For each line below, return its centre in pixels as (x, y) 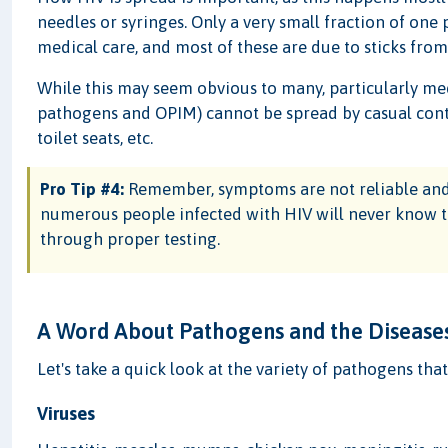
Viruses (66, 413)
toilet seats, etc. (95, 137)
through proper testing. (130, 238)
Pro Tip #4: (82, 188)
